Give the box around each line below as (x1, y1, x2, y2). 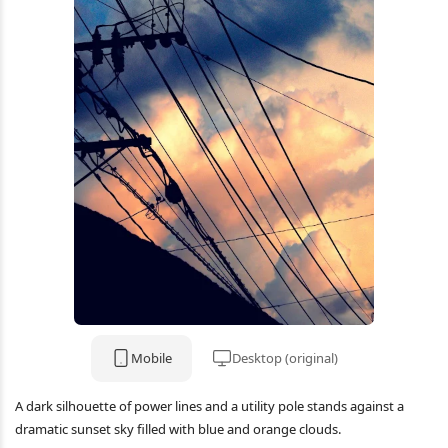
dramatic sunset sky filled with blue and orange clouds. (15, 420, 341, 438)
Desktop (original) (231, 349, 338, 367)
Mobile (130, 349, 172, 367)
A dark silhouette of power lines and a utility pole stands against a (15, 397, 404, 415)
